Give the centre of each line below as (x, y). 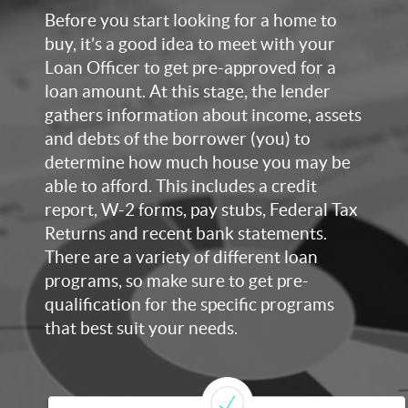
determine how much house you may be (198, 163)
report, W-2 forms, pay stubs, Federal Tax (201, 210)
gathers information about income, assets (203, 115)
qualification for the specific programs (189, 305)
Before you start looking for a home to (191, 20)
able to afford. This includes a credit (181, 186)
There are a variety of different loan (181, 257)
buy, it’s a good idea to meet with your (190, 44)
